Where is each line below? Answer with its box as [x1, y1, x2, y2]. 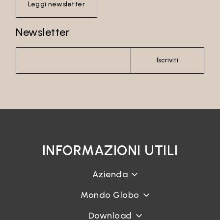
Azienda [92, 169, 128, 180]
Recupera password [19, 133, 102, 144]
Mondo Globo [81, 190, 139, 200]
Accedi [99, 103, 121, 111]
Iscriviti [156, 56, 178, 64]
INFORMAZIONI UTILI [42, 142, 178, 159]
